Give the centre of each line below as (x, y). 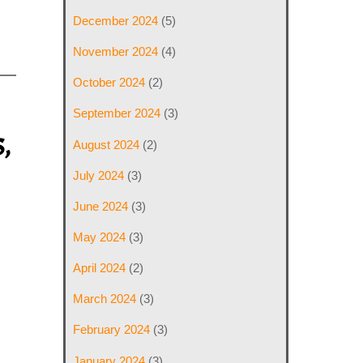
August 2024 (107, 144)
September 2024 (117, 113)
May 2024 (100, 237)
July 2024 (99, 175)
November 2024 (116, 52)
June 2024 (101, 206)
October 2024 (109, 83)
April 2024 (100, 268)
